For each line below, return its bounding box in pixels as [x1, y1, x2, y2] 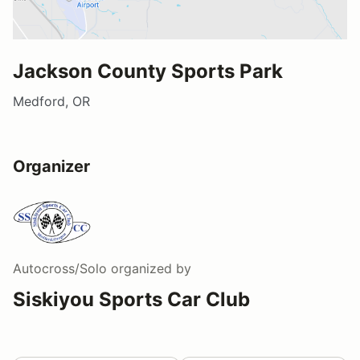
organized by [107, 260, 191, 276]
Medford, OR [13, 92, 90, 109]
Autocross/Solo [13, 260, 107, 276]
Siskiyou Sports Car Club [13, 287, 250, 311]
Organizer [13, 156, 90, 176]
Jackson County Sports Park [13, 59, 283, 83]
